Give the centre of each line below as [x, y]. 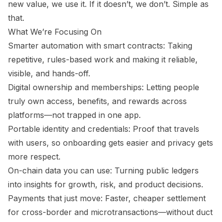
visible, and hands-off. [49, 73]
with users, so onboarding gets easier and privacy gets [111, 142]
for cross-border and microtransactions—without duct [110, 212]
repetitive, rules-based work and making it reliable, [103, 59]
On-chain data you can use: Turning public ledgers [103, 170]
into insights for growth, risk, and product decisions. [106, 184]
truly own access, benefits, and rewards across [97, 101]
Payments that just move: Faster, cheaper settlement [107, 198]
